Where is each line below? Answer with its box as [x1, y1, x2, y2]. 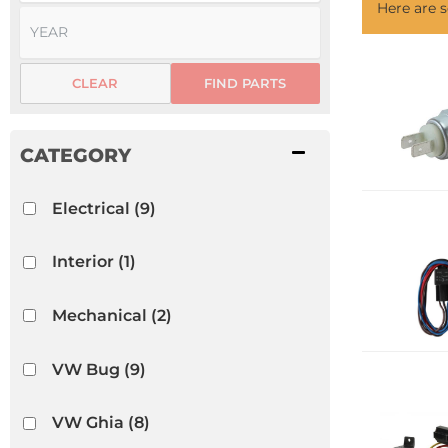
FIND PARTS [204, 75, 287, 91]
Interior [51, 252, 114, 272]
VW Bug [51, 359, 120, 379]
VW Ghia [51, 413, 124, 433]
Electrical [51, 198, 130, 218]
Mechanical [51, 305, 147, 325]
